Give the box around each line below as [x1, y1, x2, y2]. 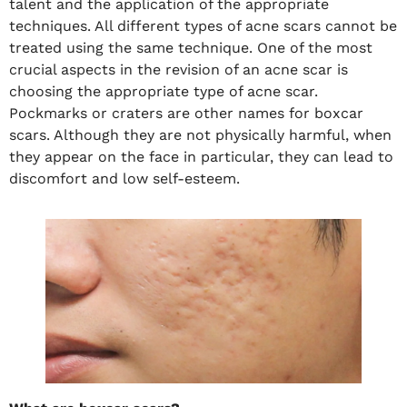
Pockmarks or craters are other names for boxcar [9, 104, 363, 123]
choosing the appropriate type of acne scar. [9, 83, 318, 101]
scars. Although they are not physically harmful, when [9, 126, 392, 144]
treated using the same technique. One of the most [9, 39, 372, 57]
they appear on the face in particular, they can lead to [9, 148, 393, 166]
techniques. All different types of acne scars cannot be [9, 17, 397, 35]
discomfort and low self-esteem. [9, 170, 240, 188]
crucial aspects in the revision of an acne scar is [9, 61, 348, 79]
